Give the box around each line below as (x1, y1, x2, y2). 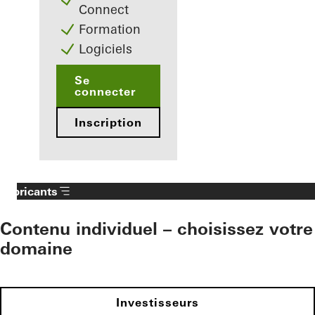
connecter (75, 84, 136, 99)
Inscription (75, 115, 143, 130)
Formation (79, 21, 141, 38)
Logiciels (79, 41, 132, 58)
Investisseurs (115, 295, 200, 310)
